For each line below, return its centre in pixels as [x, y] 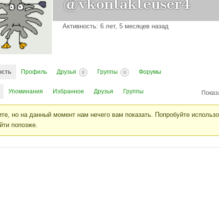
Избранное [68, 91]
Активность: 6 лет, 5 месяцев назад [116, 26]
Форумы [150, 72]
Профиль [34, 72]
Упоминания [26, 91]
